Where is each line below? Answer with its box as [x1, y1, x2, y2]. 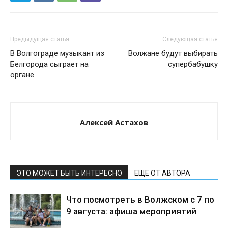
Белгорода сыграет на [10, 60, 89, 69]
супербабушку [168, 60, 218, 69]
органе [10, 70, 34, 79]
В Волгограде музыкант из [10, 49, 104, 58]
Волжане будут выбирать [128, 49, 218, 58]
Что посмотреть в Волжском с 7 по [66, 194, 214, 205]
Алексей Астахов [80, 117, 148, 127]
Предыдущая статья [10, 36, 69, 43]
